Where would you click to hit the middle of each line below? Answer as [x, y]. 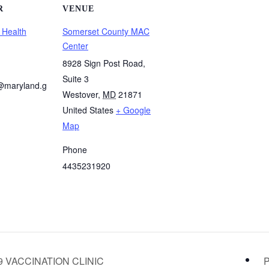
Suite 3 [76, 78]
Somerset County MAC [106, 31]
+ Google [133, 110]
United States [88, 110]
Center [75, 45]
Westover [80, 94]
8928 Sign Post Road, [104, 63]
